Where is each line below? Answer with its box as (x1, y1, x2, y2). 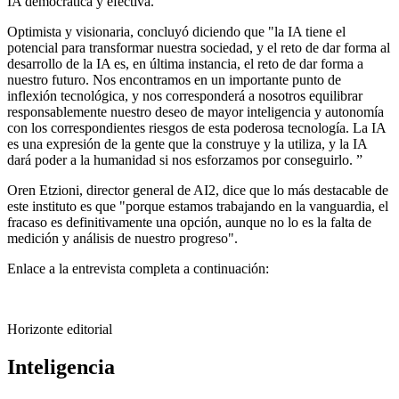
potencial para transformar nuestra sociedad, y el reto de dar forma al (7, 39, 390, 55)
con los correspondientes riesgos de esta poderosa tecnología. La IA (7, 119, 386, 135)
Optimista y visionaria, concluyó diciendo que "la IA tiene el (7, 23, 346, 39)
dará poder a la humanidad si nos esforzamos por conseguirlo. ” (7, 151, 362, 167)
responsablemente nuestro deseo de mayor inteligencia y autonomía (7, 103, 384, 119)
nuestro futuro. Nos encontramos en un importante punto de (7, 71, 341, 87)
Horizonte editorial (7, 321, 112, 337)
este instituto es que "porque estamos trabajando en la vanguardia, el (7, 198, 388, 214)
